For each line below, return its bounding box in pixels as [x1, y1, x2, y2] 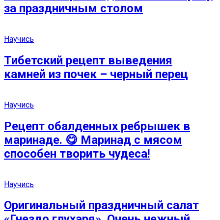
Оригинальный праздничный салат [4, 198, 199, 213]
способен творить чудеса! [4, 146, 150, 161]
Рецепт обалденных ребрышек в [4, 119, 190, 133]
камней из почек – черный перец [4, 67, 188, 81]
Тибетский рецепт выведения [4, 53, 172, 67]
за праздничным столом [4, 1, 143, 16]
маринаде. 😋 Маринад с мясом [4, 133, 182, 147]
